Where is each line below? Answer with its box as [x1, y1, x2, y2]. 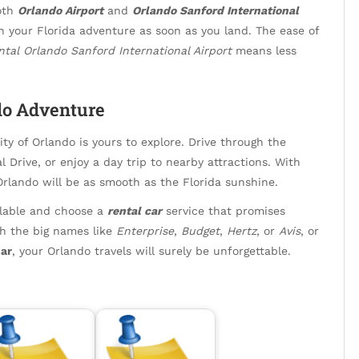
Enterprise [116, 224, 174, 238]
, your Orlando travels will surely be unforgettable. [12, 244, 291, 258]
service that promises [162, 204, 285, 218]
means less [232, 44, 296, 58]
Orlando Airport [18, 4, 103, 18]
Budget [181, 224, 220, 238]
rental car [107, 204, 162, 218]
